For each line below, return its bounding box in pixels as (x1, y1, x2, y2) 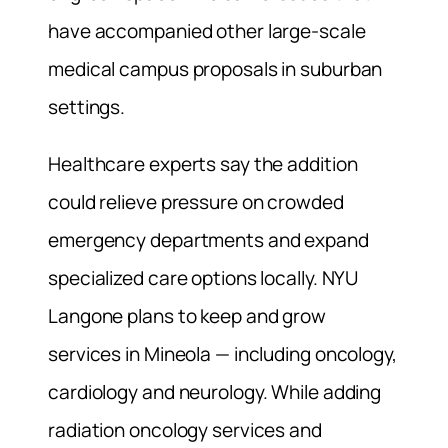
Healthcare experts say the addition (48, 150, 358, 177)
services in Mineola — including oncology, (48, 340, 397, 367)
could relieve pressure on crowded (48, 188, 344, 215)
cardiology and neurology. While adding (48, 378, 382, 405)
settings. (48, 93, 126, 120)
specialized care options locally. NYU (48, 264, 359, 291)
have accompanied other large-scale (48, 17, 366, 44)
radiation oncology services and (48, 416, 322, 443)
